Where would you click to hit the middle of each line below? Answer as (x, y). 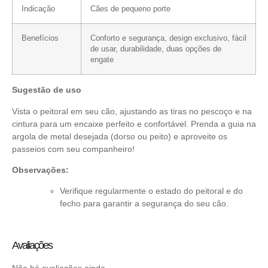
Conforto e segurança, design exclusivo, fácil (168, 39)
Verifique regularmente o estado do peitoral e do (151, 191)
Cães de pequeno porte (130, 9)
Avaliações (32, 246)
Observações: (40, 170)
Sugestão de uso (47, 90)
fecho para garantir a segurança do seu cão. (144, 204)
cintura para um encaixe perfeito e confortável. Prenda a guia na (134, 124)
